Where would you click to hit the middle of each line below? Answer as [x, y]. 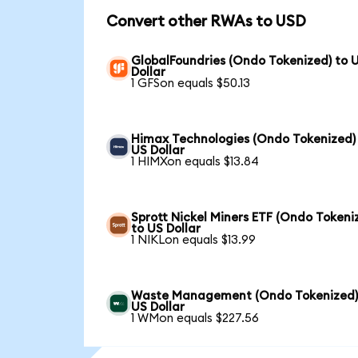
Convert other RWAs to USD [206, 22]
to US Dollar [166, 229]
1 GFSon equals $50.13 [191, 83]
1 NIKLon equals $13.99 [194, 240]
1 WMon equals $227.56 [195, 318]
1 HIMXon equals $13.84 [195, 161]
